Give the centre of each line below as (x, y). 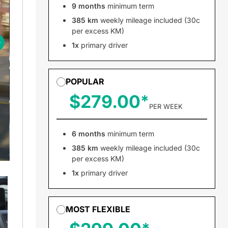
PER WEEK (166, 106)
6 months (88, 134)
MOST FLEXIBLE (98, 209)
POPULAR (85, 81)
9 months (88, 6)
